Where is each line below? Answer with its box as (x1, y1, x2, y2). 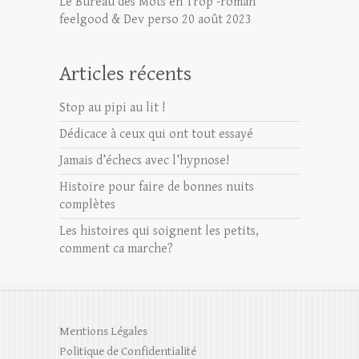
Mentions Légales (59, 324, 147, 338)
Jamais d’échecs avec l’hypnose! (59, 152, 229, 168)
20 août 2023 (182, 11, 252, 27)
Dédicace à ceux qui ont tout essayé (59, 126, 253, 142)
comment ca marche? (59, 240, 173, 256)
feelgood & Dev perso (59, 11, 179, 27)
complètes (59, 196, 115, 212)
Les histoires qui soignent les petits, (59, 223, 259, 239)
